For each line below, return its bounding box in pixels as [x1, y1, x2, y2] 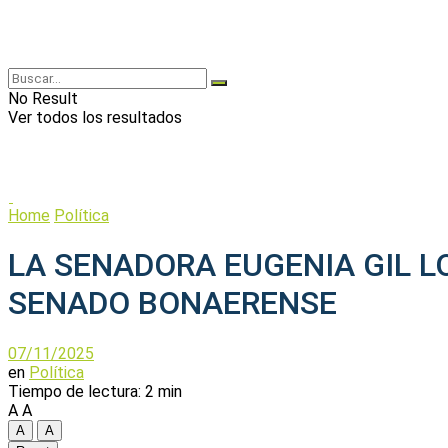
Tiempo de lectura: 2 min [8, 381, 182, 401]
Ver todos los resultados [8, 108, 182, 127]
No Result [8, 89, 78, 108]
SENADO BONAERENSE [8, 284, 337, 323]
